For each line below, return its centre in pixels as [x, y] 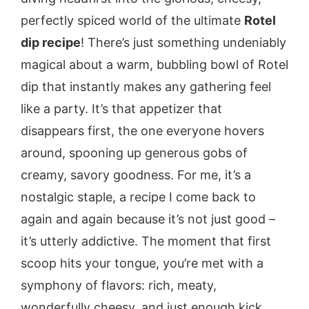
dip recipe [51, 42]
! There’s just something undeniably [183, 42]
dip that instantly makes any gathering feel [146, 86]
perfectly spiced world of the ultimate [132, 20]
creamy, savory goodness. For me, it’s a [136, 175]
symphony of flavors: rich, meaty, [119, 285]
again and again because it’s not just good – [148, 219]
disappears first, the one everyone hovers [142, 130]
